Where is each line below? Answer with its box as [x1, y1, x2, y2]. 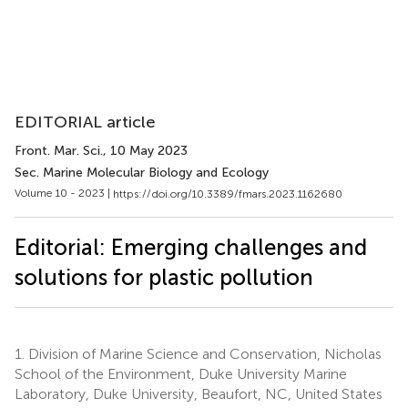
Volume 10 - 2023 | [15, 187, 113, 199]
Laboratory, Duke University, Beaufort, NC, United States [15, 384, 382, 403]
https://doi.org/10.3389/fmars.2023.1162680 [113, 187, 342, 200]
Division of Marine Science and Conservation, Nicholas [25, 344, 382, 362]
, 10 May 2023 [103, 143, 188, 158]
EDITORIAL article [15, 112, 156, 132]
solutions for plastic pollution [15, 263, 313, 291]
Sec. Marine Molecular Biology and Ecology [15, 165, 269, 180]
